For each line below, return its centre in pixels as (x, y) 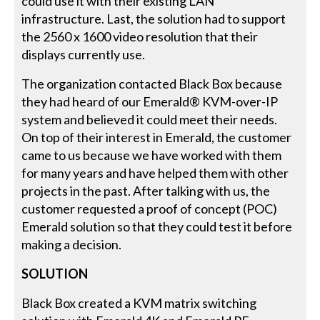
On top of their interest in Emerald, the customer (157, 137)
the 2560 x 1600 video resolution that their (140, 37)
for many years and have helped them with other (155, 173)
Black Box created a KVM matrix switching (139, 303)
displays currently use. (84, 55)
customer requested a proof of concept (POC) (150, 209)
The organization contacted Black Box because (152, 84)
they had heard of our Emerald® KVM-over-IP (150, 102)
